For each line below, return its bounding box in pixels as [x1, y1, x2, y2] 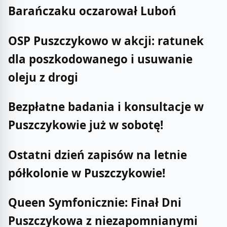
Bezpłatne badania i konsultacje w [8, 99, 204, 115]
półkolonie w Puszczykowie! [8, 165, 165, 181]
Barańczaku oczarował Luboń [8, 3, 176, 19]
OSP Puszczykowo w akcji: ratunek [8, 32, 204, 49]
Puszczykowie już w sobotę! [8, 117, 163, 133]
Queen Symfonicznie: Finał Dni [8, 194, 181, 210]
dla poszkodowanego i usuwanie [8, 51, 193, 67]
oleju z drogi [8, 69, 78, 85]
